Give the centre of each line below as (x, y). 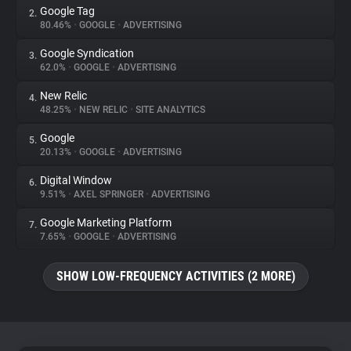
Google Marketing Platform (106, 223)
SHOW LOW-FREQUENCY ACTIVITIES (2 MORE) (175, 276)
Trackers (43, 81)
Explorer (42, 170)
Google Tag (67, 11)
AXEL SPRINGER (109, 194)
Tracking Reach (62, 215)
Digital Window (76, 180)
